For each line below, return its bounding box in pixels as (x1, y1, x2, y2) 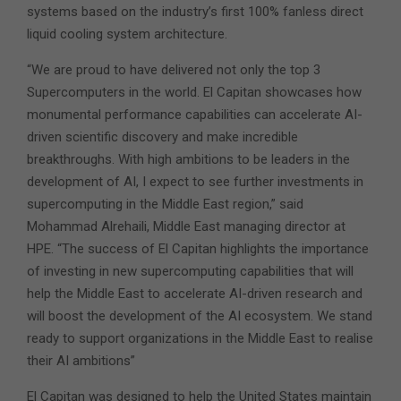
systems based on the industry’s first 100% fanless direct (27, 3, 363, 20)
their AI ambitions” (27, 352, 135, 369)
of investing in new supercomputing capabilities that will (27, 262, 354, 279)
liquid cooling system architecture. (27, 25, 227, 42)
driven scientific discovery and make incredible (27, 128, 298, 145)
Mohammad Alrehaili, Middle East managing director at (27, 218, 346, 235)
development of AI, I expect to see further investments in (27, 173, 363, 190)
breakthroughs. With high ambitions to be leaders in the (27, 150, 350, 167)
